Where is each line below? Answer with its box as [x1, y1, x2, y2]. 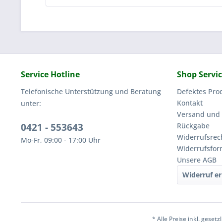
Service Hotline [21, 69, 80, 80]
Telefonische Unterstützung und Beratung [21, 87, 161, 96]
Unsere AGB [177, 155, 217, 165]
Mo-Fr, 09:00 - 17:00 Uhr [21, 135, 101, 145]
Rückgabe [177, 121, 210, 130]
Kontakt [177, 98, 203, 108]
